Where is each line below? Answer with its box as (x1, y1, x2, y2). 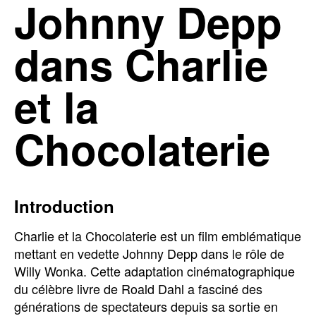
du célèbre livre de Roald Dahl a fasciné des (14, 279, 262, 298)
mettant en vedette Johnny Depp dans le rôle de (14, 244, 284, 262)
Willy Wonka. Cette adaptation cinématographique (14, 262, 295, 280)
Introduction (14, 194, 114, 218)
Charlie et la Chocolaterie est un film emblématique (14, 226, 301, 245)
